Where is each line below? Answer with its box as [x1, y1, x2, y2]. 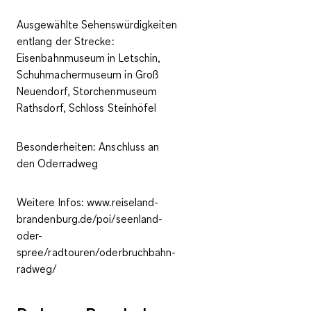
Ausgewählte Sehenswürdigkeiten [17, 17, 178, 32]
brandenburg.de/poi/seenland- [17, 212, 163, 226]
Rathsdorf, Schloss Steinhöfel [17, 101, 157, 115]
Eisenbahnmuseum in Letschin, [17, 51, 161, 65]
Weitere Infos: [17, 195, 85, 210]
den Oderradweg [17, 156, 99, 171]
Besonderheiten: [17, 140, 99, 154]
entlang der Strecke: [17, 34, 115, 49]
